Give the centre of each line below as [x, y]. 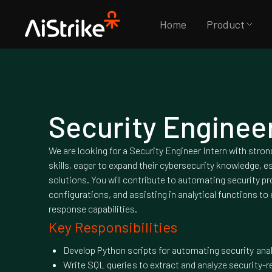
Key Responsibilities [113, 227]
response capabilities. [93, 209]
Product [225, 24]
